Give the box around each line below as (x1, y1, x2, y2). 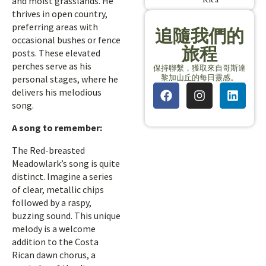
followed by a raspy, (12, 197, 91, 208)
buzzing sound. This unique (12, 210, 121, 221)
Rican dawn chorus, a (12, 249, 96, 261)
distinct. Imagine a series (12, 170, 113, 182)
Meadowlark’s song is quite (12, 157, 120, 169)
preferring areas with (12, 21, 98, 33)
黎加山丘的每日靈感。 (161, 72, 238, 83)
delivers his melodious (12, 86, 102, 98)
